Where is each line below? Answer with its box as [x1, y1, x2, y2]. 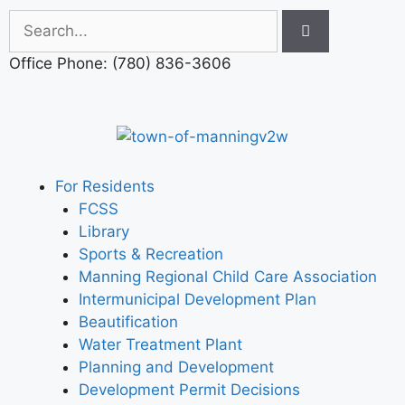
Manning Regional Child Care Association [78, 268, 377, 287]
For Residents [55, 177, 155, 196]
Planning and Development [78, 358, 274, 377]
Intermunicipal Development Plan [78, 290, 316, 309]
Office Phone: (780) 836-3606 [9, 54, 231, 72]
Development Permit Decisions [78, 381, 300, 400]
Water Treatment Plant [78, 335, 242, 354]
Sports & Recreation [78, 245, 223, 264]
